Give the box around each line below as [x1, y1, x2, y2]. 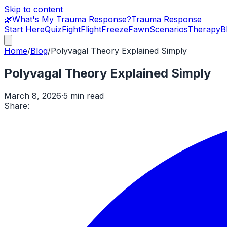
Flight [81, 24, 101, 34]
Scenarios [149, 24, 187, 34]
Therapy [187, 24, 220, 34]
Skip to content [4, 4, 63, 14]
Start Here [4, 24, 45, 34]
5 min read [63, 90, 104, 101]
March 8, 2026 [4, 90, 61, 101]
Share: [4, 100, 29, 111]
